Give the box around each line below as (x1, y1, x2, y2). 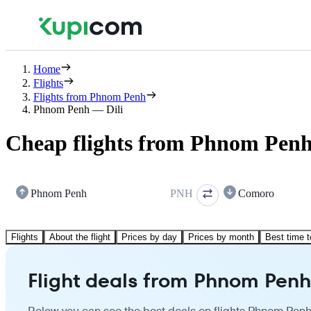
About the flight (49, 231, 110, 242)
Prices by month (188, 231, 254, 242)
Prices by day (121, 231, 177, 242)
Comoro (238, 187, 274, 199)
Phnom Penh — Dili (33, 103, 123, 115)
